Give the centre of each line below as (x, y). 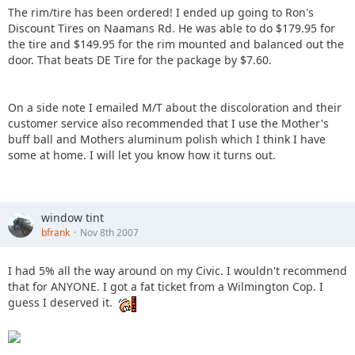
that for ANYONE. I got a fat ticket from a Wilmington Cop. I (166, 287)
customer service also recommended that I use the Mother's (168, 124)
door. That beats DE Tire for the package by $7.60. (140, 60)
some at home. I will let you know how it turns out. (142, 155)
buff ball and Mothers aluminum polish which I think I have (167, 139)
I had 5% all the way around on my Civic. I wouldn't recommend (177, 271)
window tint (73, 218)
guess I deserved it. (62, 303)
